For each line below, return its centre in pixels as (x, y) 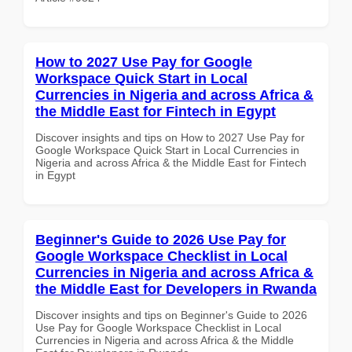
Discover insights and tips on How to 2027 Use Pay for (170, 137)
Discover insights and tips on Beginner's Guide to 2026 (171, 315)
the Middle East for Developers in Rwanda (176, 289)
